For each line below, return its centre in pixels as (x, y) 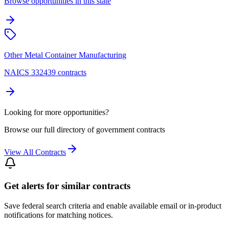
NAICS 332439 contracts (45, 72)
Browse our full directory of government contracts (85, 129)
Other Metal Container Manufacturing (65, 55)
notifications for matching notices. (59, 215)
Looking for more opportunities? (56, 112)
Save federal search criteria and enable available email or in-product (113, 206)
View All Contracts (35, 152)
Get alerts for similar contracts (67, 186)
